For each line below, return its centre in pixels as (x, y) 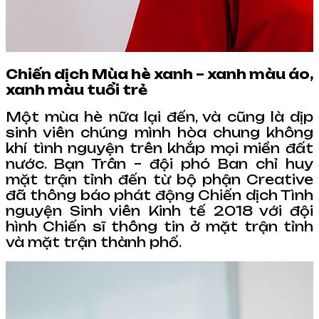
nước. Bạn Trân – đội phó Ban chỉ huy (159, 163)
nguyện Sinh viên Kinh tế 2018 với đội (159, 210)
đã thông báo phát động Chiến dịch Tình (159, 195)
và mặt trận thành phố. (94, 242)
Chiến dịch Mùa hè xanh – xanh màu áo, (159, 74)
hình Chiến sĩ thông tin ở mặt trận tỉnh (159, 226)
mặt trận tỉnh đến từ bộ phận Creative (159, 179)
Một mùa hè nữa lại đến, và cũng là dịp (159, 116)
